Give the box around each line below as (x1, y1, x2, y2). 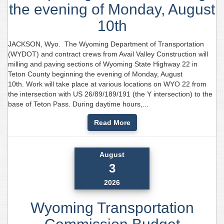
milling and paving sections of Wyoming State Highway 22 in (8, 60, 197, 68)
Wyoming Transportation (30, 199, 194, 216)
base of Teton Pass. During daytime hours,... (8, 100, 148, 108)
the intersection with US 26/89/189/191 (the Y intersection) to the (8, 90, 212, 98)
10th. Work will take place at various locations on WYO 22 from (8, 80, 206, 88)
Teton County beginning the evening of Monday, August (8, 70, 182, 78)
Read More (93, 118, 130, 127)
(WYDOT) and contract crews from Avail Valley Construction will (8, 50, 208, 58)
